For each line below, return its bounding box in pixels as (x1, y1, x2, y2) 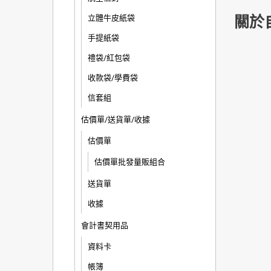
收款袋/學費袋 (88, 73, 138, 82)
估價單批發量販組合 (94, 157, 165, 166)
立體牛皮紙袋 (88, 13, 135, 22)
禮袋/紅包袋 (88, 53, 130, 62)
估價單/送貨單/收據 (81, 115, 150, 124)
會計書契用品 (81, 221, 128, 230)
